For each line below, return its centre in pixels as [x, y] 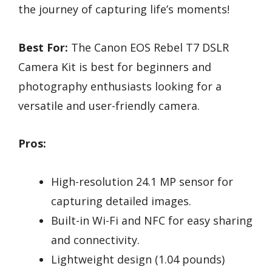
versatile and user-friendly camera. [109, 105]
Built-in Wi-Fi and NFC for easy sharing [152, 220]
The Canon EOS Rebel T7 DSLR [148, 47]
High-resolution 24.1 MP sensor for [142, 181]
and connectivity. [95, 240]
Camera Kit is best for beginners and [115, 66]
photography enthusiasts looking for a [120, 86]
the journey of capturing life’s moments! [124, 9]
